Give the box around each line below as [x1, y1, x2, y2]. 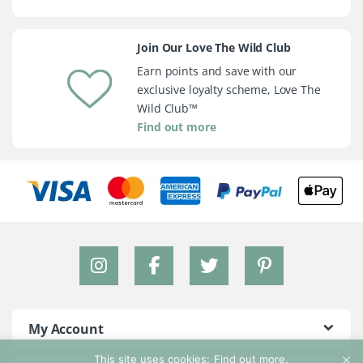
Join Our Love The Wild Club [137, 40, 291, 56]
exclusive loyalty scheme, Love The [137, 82, 321, 98]
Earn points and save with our [137, 63, 297, 79]
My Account [28, 320, 104, 339]
